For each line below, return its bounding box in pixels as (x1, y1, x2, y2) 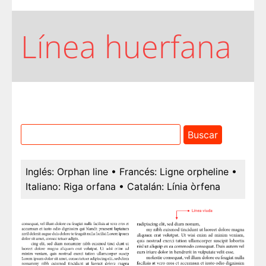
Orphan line (57, 166, 108, 178)
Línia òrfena (167, 180, 220, 193)
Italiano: (26, 180, 61, 193)
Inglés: (26, 166, 54, 178)
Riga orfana (64, 180, 116, 193)
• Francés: (111, 166, 157, 178)
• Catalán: (119, 180, 164, 193)
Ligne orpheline (160, 166, 229, 178)
